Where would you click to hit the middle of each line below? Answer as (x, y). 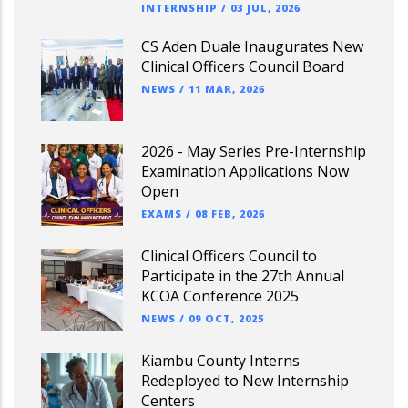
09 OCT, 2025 (226, 318)
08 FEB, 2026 (230, 214)
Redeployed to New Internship (245, 381)
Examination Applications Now (245, 171)
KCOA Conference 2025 (220, 296)
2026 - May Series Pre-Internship (254, 151)
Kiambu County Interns (220, 361)
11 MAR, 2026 (227, 89)
